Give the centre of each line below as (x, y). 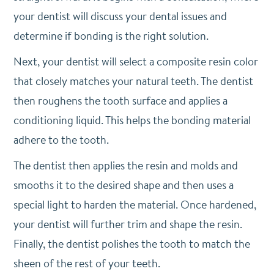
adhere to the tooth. (61, 140)
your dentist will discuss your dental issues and (120, 16)
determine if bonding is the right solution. (111, 36)
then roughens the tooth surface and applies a (120, 101)
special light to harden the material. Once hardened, (135, 205)
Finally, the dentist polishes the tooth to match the (131, 244)
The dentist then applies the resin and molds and (125, 165)
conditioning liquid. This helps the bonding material (132, 120)
